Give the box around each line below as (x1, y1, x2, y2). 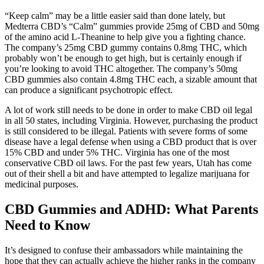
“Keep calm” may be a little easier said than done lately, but (5, 11, 225, 21)
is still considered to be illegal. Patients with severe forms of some (5, 126, 247, 137)
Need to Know (5, 217, 90, 233)
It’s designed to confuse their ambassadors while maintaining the (5, 245, 243, 256)
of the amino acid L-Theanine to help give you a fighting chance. (5, 32, 246, 42)
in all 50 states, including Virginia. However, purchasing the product (5, 115, 258, 126)
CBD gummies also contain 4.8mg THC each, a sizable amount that (5, 74, 257, 85)
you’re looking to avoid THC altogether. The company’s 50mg (5, 64, 237, 74)
